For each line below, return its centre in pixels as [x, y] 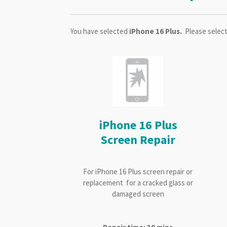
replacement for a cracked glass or [138, 182]
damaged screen [138, 194]
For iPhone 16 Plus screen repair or [138, 171]
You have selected [100, 31]
